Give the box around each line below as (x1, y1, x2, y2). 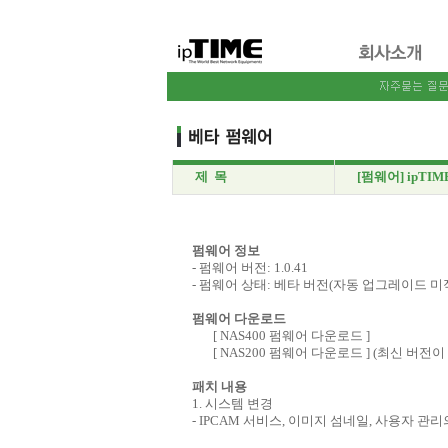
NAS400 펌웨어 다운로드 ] (219, 328, 370, 343)
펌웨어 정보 (191, 243, 260, 258)
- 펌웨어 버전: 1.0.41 (191, 260, 308, 275)
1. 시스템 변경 (191, 396, 273, 411)
